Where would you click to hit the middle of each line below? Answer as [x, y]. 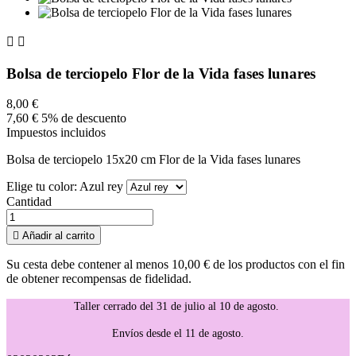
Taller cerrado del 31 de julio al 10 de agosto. [178, 307]
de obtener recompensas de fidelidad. [99, 279]
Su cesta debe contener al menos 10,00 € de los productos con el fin [176, 265]
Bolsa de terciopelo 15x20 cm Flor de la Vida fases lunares [153, 160]
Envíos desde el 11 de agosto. [178, 334]
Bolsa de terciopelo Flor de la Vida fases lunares [161, 73]
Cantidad [29, 202]
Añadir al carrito [58, 236]
